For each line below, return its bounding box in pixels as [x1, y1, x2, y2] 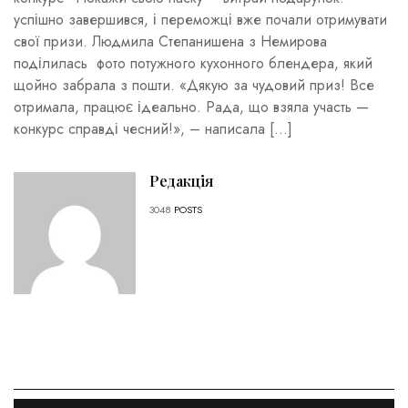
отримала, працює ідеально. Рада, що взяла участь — [14, 97, 369, 118]
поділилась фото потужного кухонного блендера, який [14, 53, 372, 75]
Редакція [148, 171, 213, 191]
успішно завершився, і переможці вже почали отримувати [14, 9, 387, 31]
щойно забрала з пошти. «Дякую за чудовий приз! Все [14, 75, 374, 97]
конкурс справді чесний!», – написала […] [14, 118, 292, 140]
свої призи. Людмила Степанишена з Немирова [14, 31, 327, 53]
